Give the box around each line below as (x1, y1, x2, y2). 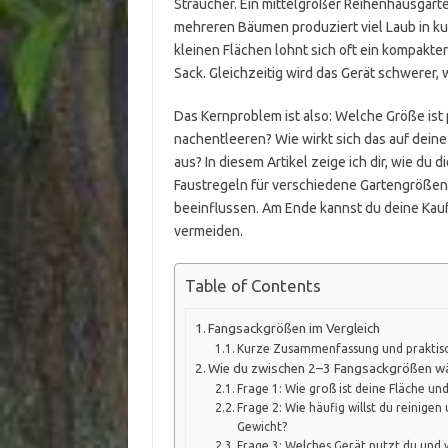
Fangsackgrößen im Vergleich (208, 320, 381, 336)
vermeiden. (173, 223, 243, 239)
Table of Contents (184, 276, 321, 296)
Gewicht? (237, 419, 288, 433)
